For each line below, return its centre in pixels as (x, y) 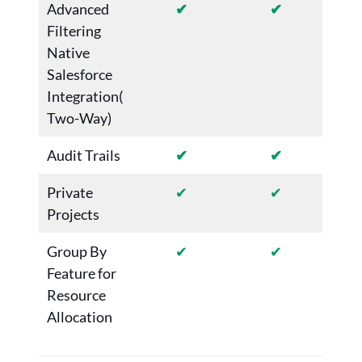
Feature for (82, 274)
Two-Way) (79, 118)
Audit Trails (84, 156)
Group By (77, 252)
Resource (76, 295)
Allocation (80, 317)
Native (68, 53)
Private (70, 193)
